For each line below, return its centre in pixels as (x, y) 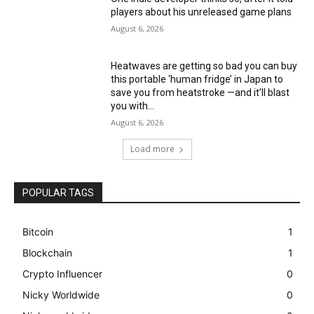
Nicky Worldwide (61, 295)
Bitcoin (38, 232)
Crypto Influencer (62, 274)
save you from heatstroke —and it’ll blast (200, 93)
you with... (133, 106)
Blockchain (47, 253)
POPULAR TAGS (58, 193)
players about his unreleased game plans (202, 12)
